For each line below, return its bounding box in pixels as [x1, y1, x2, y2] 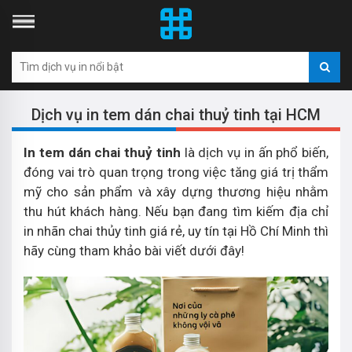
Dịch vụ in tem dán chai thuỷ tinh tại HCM [31, 105, 321, 124]
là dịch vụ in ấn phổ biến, [184, 145, 328, 160]
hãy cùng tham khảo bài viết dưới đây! [24, 243, 244, 258]
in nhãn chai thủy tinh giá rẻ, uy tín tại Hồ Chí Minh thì [24, 223, 328, 239]
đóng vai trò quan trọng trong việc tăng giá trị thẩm [24, 164, 328, 180]
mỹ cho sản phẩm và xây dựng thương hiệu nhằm [24, 184, 328, 200]
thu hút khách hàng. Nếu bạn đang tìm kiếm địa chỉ [24, 203, 328, 219]
